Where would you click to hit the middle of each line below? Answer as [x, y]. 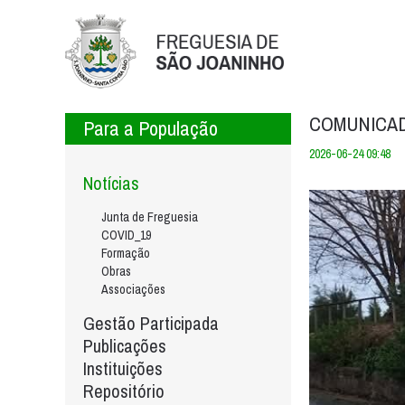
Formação [126, 253]
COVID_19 [126, 235]
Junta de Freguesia [150, 217]
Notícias [111, 183]
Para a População [151, 128]
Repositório [124, 391]
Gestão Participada [151, 323]
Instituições [123, 368]
